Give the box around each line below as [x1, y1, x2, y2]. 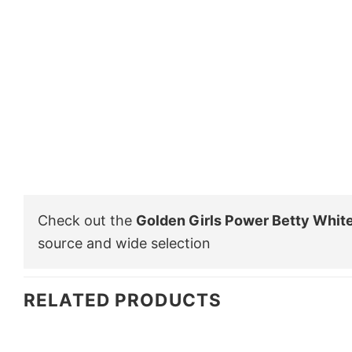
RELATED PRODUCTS [24, 288, 222, 310]
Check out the [38, 211, 136, 229]
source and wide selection [38, 234, 211, 251]
